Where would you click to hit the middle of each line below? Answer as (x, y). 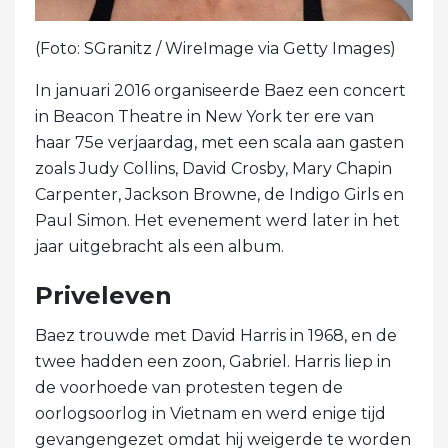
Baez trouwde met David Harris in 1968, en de (216, 335)
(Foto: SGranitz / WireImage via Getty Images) (215, 48)
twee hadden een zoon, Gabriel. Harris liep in (213, 361)
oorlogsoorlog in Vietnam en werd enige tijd (210, 413)
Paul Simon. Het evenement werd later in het (217, 220)
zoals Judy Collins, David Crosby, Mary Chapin (213, 168)
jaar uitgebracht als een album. (159, 246)
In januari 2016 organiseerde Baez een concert (220, 90)
